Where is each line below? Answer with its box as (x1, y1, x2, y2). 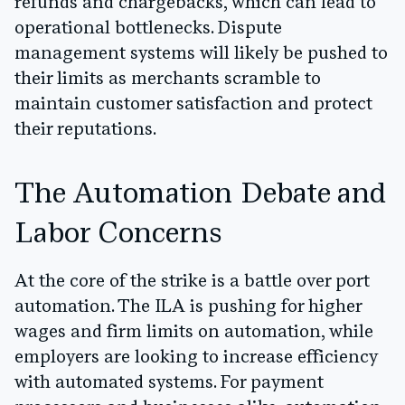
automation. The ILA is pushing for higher (14, 297, 362, 316)
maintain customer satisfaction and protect (14, 95, 372, 114)
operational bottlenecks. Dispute (14, 19, 282, 38)
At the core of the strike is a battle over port (14, 272, 370, 291)
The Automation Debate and (14, 180, 386, 210)
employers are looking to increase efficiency (14, 348, 378, 367)
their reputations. (14, 120, 156, 139)
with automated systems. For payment (14, 373, 324, 392)
